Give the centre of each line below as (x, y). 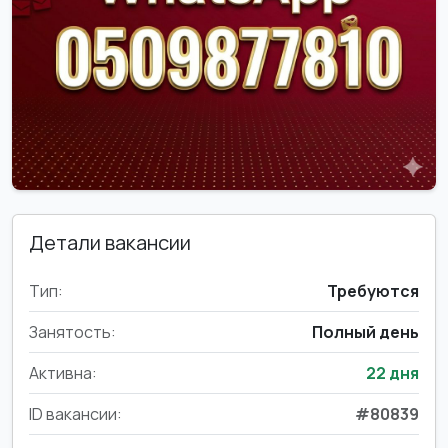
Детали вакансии (110, 242)
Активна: (63, 373)
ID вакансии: (75, 414)
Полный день (365, 332)
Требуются (373, 291)
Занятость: (72, 332)
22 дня (392, 373)
